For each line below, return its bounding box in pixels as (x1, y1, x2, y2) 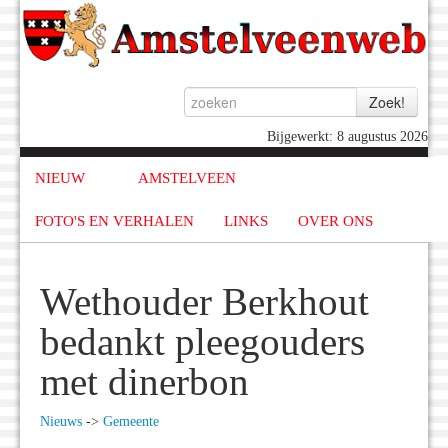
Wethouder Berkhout (40, 281, 369, 324)
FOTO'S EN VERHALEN (35, 212, 194, 229)
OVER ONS (298, 212, 373, 229)
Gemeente (103, 414, 159, 430)
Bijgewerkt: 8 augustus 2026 (267, 129, 428, 145)
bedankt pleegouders (40, 321, 365, 364)
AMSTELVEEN (137, 170, 236, 187)
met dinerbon (40, 361, 249, 404)
